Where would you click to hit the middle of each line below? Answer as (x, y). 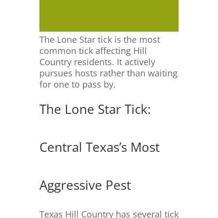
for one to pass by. (77, 84)
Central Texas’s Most (99, 147)
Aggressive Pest (85, 185)
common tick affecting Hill (93, 51)
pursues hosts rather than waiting (108, 73)
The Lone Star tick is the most (100, 40)
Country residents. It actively (97, 62)
